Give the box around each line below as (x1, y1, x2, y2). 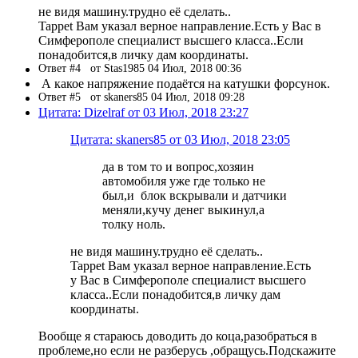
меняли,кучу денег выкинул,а (102, 202, 265, 217)
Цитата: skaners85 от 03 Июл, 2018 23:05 (70, 132, 290, 146)
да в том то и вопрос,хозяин (102, 159, 254, 173)
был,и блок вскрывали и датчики (102, 188, 287, 202)
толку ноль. (102, 217, 165, 231)
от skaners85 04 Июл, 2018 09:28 (90, 90, 245, 103)
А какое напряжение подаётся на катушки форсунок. (38, 76, 330, 90)
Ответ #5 (38, 90, 90, 103)
